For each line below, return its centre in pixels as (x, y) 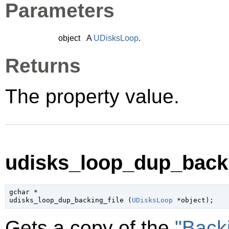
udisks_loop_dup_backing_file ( (70, 200)
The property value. (92, 97)
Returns (43, 66)
